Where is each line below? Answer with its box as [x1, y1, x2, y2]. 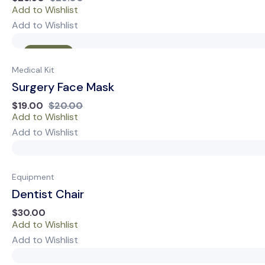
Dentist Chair [12, 186, 84, 202]
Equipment [12, 172, 54, 183]
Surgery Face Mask [12, 79, 114, 95]
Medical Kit [12, 64, 54, 75]
